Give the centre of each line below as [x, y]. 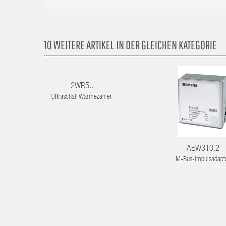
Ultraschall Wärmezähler [82, 98]
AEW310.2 [203, 149]
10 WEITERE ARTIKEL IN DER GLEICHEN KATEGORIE [130, 45]
